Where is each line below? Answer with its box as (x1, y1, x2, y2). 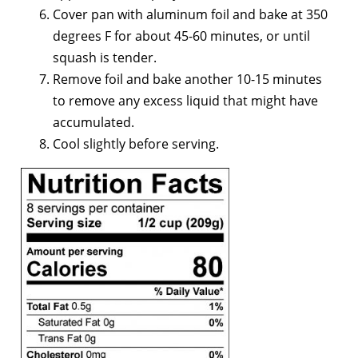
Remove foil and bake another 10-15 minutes (53, 70, 322, 89)
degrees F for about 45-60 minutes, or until (53, 27, 310, 46)
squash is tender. (53, 49, 160, 67)
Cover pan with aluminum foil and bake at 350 (53, 6, 328, 24)
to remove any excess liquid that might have (53, 92, 318, 110)
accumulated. (53, 113, 134, 132)
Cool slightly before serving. (53, 135, 219, 153)
